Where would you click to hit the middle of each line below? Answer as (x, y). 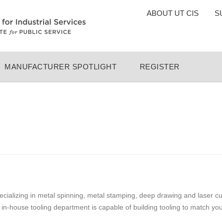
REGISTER (160, 66)
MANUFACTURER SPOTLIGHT (61, 66)
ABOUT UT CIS (173, 13)
